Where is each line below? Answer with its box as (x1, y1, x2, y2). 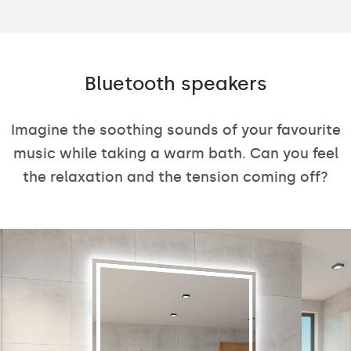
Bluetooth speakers (84, 71, 267, 95)
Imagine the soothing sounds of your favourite (10, 121, 341, 139)
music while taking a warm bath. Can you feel (13, 144, 338, 162)
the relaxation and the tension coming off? (23, 168, 328, 186)
